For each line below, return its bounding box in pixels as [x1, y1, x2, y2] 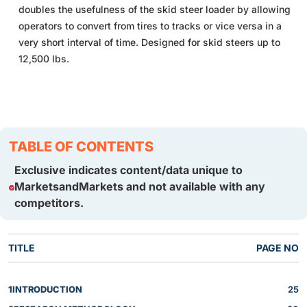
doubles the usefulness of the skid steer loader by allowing [19, 3, 291, 15]
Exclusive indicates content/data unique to [14, 162, 243, 177]
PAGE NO [256, 241, 299, 254]
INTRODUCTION [12, 284, 82, 295]
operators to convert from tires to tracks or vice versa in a [19, 19, 282, 32]
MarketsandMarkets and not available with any [14, 179, 265, 193]
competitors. [14, 195, 84, 210]
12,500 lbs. [19, 52, 69, 64]
